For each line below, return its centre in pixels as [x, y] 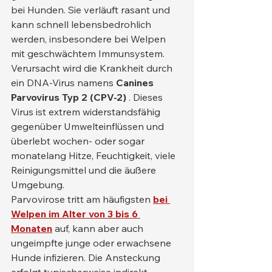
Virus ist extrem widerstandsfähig [87, 112]
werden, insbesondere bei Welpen [90, 39]
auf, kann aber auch [99, 228]
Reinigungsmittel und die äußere [85, 170]
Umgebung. [38, 185]
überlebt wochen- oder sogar [79, 141]
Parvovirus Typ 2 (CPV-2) [69, 97]
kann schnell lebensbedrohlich [82, 24]
